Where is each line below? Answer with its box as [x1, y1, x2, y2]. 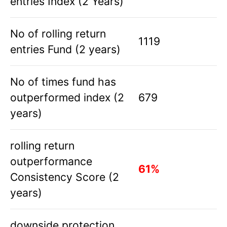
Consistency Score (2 [10, 170, 119, 184]
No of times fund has [10, 75, 116, 89]
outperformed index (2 [10, 91, 124, 104]
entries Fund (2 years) [10, 43, 121, 56]
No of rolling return [10, 27, 106, 41]
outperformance [10, 155, 92, 168]
